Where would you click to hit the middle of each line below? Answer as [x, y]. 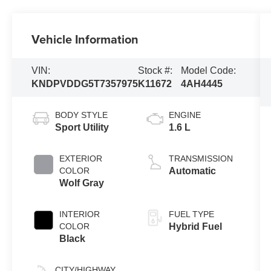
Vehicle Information [85, 39]
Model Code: [208, 70]
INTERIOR [80, 214]
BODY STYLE [82, 115]
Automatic [192, 171]
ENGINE [184, 115]
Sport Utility [82, 127]
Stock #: [155, 70]
